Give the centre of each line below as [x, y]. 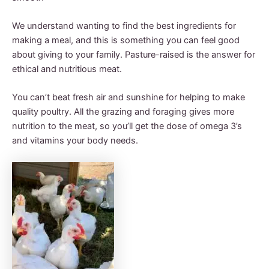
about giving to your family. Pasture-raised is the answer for [134, 55]
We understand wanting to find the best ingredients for [124, 26]
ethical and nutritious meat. [67, 69]
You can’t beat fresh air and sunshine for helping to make [128, 98]
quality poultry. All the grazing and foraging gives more [123, 112]
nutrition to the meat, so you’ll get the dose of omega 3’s [127, 126]
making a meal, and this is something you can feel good [126, 41]
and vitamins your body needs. [75, 141]
